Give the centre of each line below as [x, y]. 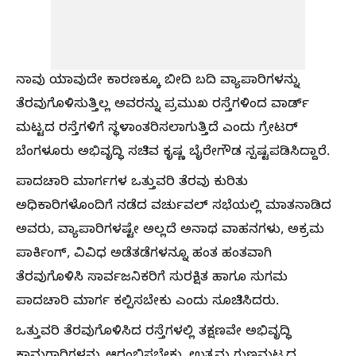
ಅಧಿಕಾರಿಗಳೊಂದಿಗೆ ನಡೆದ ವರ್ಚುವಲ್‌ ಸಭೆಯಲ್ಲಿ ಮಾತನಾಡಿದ [174, 207]
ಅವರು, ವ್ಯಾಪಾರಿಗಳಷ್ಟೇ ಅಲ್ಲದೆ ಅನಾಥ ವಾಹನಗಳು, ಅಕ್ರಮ [170, 231]
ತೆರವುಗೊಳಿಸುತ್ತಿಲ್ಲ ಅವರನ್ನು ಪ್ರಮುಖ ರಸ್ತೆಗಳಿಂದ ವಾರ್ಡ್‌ [163, 106]
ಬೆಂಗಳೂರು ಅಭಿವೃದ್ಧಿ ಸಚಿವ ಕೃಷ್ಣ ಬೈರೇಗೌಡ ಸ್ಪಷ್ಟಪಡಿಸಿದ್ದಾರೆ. [173, 153]
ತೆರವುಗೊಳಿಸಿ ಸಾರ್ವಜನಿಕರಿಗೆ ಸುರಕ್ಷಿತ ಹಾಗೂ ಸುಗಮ [152, 279]
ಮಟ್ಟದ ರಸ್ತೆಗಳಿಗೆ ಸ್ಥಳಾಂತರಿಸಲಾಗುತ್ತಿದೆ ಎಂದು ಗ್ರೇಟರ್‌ [157, 130]
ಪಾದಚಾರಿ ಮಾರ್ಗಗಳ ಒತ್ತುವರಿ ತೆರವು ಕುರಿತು [132, 184]
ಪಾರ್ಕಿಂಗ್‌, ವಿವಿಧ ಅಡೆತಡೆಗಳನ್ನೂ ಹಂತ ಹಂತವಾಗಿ [144, 255]
